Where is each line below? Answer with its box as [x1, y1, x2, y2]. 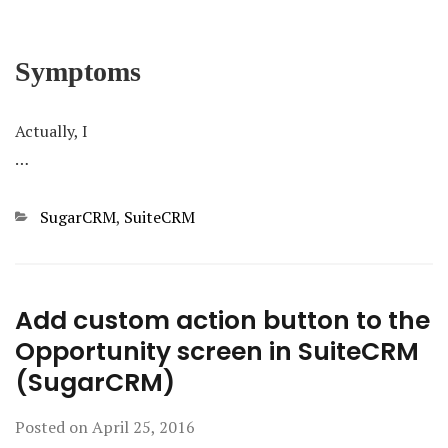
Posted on [15, 416, 92, 438]
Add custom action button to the [15, 303, 430, 338]
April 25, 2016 [92, 416, 195, 438]
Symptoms [15, 56, 141, 87]
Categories [14, 205, 91, 227]
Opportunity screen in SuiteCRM [15, 334, 419, 369]
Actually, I [15, 120, 88, 142]
